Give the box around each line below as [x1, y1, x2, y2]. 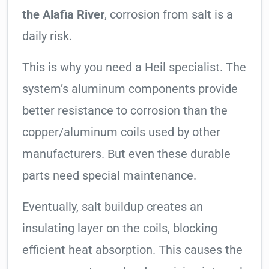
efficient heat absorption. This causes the [22, 243, 243, 258]
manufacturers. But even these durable [22, 147, 231, 162]
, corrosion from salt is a [104, 7, 233, 22]
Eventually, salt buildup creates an [22, 199, 203, 214]
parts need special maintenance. [22, 168, 196, 183]
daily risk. [22, 29, 72, 44]
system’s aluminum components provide [22, 82, 238, 97]
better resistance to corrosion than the [22, 103, 228, 118]
